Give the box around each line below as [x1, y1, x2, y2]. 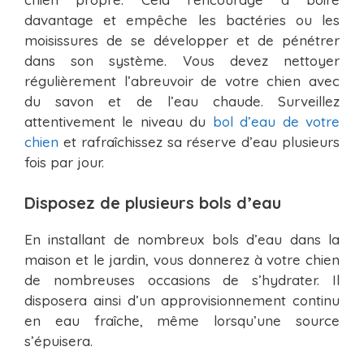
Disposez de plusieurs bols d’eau [24, 192, 281, 213]
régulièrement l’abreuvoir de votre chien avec [24, 72, 340, 90]
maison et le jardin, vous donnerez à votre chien [24, 250, 340, 268]
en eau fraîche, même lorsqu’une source [24, 311, 340, 329]
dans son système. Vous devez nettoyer [24, 52, 340, 70]
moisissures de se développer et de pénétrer [24, 32, 340, 50]
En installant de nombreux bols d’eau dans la [24, 230, 340, 248]
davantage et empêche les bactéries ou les [24, 11, 340, 29]
